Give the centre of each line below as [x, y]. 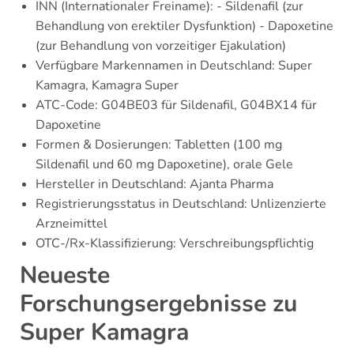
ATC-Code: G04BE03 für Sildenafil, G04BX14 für [176, 105]
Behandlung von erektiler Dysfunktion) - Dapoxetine [185, 26]
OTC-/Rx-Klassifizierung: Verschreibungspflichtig [175, 244]
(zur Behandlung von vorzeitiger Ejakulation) [161, 46]
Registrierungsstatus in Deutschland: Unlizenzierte [181, 204]
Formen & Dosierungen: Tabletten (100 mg [159, 145]
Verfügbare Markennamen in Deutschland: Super [174, 66]
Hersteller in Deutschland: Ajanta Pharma [154, 185]
